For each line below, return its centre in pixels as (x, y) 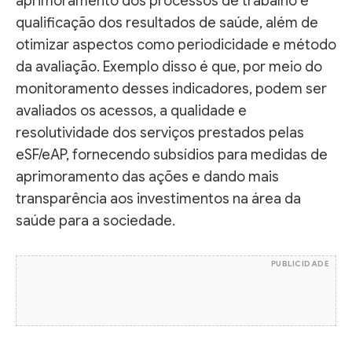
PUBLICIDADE (300, 263)
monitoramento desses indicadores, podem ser (171, 88)
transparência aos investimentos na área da (158, 198)
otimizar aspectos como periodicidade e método (176, 44)
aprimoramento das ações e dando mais (147, 176)
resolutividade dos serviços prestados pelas (160, 132)
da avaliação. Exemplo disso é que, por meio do (169, 66)
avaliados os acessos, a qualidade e (131, 110)
